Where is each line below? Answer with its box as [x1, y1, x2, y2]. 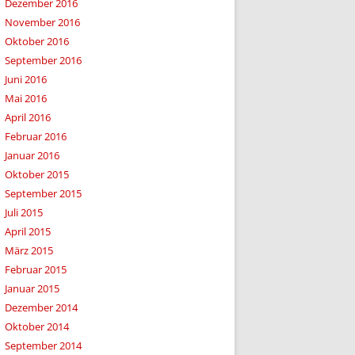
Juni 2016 [5, 72, 47, 86]
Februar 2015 [5, 262, 67, 277]
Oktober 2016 [5, 34, 69, 48]
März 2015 [5, 243, 53, 258]
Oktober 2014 [5, 319, 69, 334]
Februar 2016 [5, 129, 67, 143]
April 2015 [5, 224, 51, 239]
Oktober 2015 [5, 167, 69, 181]
